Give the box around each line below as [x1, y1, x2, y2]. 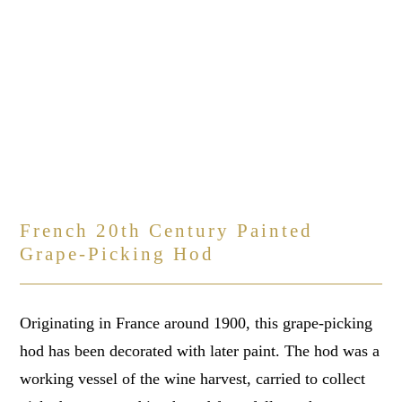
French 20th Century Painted [20, 219, 314, 241]
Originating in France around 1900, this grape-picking [20, 314, 373, 333]
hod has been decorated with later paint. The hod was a [20, 342, 380, 361]
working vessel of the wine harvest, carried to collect [20, 370, 366, 389]
